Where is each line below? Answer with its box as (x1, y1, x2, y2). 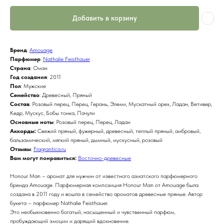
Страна (10, 64, 30, 72)
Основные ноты (10, 118, 53, 126)
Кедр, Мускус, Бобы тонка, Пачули (10, 109, 95, 117)
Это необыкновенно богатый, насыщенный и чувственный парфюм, (10, 208, 175, 216)
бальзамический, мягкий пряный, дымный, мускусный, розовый (10, 136, 162, 144)
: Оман (30, 64, 47, 72)
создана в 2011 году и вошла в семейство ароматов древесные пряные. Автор (10, 190, 202, 198)
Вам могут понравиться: (10, 154, 78, 162)
